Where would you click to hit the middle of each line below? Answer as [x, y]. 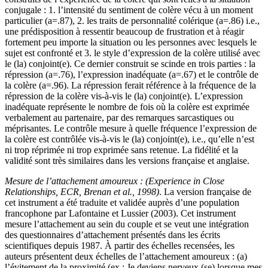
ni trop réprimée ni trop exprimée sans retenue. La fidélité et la [121, 150]
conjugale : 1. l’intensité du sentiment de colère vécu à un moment [129, 10]
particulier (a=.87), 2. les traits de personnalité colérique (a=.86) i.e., [132, 20]
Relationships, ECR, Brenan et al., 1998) [82, 191]
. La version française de [205, 191]
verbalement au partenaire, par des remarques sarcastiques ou [119, 117]
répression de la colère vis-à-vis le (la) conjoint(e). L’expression [124, 96]
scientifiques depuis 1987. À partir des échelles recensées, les [120, 245]
